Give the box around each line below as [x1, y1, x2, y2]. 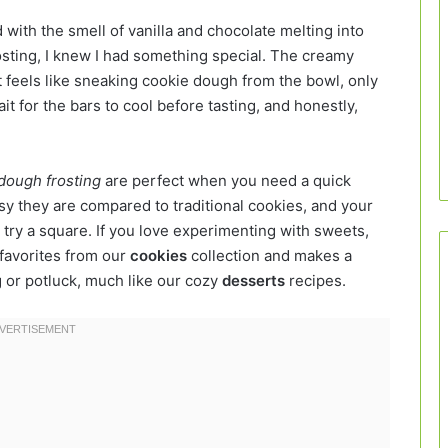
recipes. [285, 271, 346, 291]
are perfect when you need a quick [101, 171, 351, 191]
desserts [222, 271, 285, 291]
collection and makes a [187, 246, 352, 266]
